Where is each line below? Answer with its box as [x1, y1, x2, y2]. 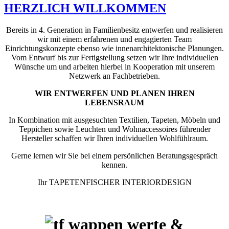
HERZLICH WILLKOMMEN [4, 1, 166, 15]
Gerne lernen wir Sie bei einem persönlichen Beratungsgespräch [11, 151, 218, 160]
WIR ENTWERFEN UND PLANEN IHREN [34, 88, 195, 98]
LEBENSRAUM [85, 98, 144, 107]
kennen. [102, 160, 127, 169]
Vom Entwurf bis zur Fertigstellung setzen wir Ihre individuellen [11, 53, 218, 62]
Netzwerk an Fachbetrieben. [69, 71, 160, 80]
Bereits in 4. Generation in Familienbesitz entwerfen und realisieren [6, 25, 223, 34]
